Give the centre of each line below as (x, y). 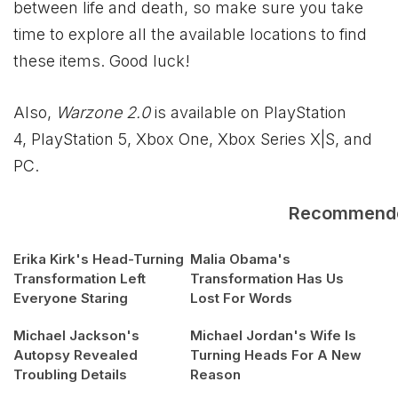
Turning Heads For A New (276, 354)
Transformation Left (80, 278)
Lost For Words (241, 298)
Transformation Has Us (267, 278)
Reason (215, 374)
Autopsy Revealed (76, 354)
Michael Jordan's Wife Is (273, 335)
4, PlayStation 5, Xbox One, (115, 139)
